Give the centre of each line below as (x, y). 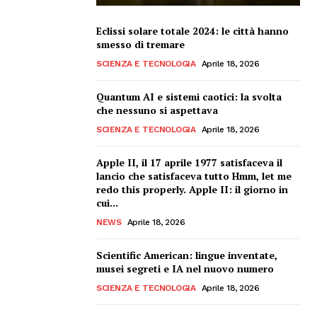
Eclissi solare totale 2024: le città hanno (192, 30)
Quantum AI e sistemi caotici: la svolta (189, 96)
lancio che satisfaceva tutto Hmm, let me (194, 175)
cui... (107, 202)
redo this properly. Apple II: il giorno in (192, 189)
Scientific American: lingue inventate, (187, 255)
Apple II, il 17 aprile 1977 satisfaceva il (189, 162)
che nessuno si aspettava (157, 110)
